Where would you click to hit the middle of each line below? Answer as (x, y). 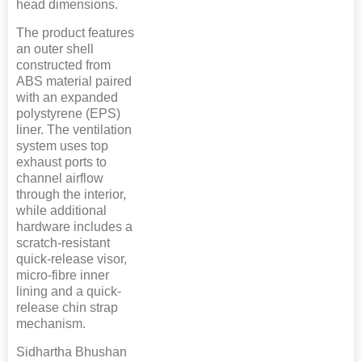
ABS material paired (74, 81)
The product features (75, 32)
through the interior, (71, 194)
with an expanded (67, 97)
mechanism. (51, 323)
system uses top (62, 145)
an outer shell (55, 48)
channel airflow (60, 178)
